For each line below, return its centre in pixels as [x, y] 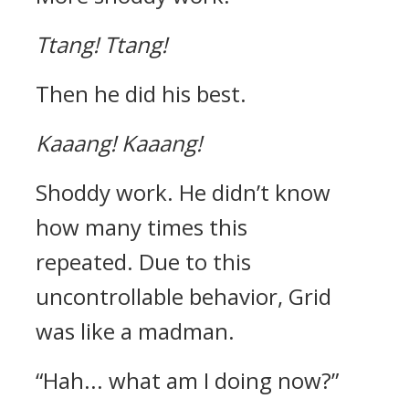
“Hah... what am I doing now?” [187, 380]
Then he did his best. [141, 94]
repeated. [87, 262]
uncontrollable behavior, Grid [184, 296]
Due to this [195, 262]
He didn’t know [255, 192]
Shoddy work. [107, 192]
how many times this [142, 227]
